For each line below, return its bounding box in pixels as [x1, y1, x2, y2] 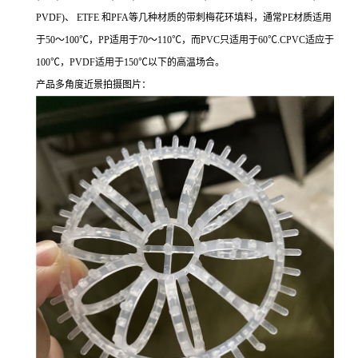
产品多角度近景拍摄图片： [36, 79, 151, 90]
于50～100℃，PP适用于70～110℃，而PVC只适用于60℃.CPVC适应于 [36, 34, 334, 46]
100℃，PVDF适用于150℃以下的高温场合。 [36, 57, 225, 68]
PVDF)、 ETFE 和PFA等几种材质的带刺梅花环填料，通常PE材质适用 [36, 12, 332, 23]
